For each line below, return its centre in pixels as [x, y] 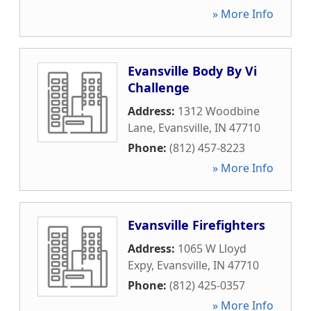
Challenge [159, 87]
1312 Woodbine [219, 111]
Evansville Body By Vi [192, 71]
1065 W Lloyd [212, 249]
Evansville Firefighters [196, 225]
